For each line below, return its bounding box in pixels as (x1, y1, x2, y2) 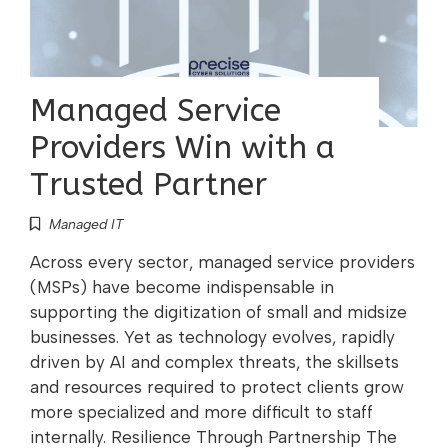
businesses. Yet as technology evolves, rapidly (30, 327, 395, 347)
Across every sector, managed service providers (30, 252, 415, 272)
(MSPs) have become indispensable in (30, 277, 334, 297)
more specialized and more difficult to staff (30, 402, 373, 422)
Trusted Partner (30, 166, 267, 203)
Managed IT (49, 216, 124, 233)
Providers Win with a (30, 129, 335, 166)
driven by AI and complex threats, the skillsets (30, 352, 399, 372)
